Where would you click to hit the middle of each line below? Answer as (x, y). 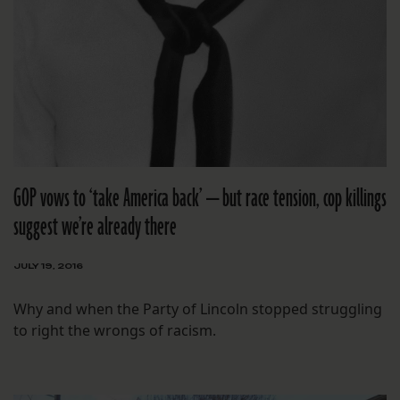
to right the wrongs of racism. (115, 331)
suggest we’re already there (95, 228)
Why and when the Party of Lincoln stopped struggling (198, 309)
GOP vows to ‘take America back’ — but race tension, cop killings (200, 199)
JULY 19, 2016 (48, 266)
